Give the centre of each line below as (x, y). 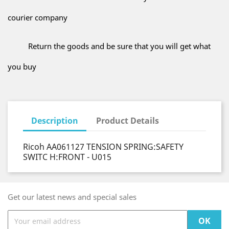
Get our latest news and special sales (72, 197)
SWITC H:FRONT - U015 (67, 157)
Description (55, 121)
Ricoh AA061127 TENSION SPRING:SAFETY (103, 147)
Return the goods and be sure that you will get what (119, 46)
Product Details (128, 121)
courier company (38, 17)
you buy (22, 66)
